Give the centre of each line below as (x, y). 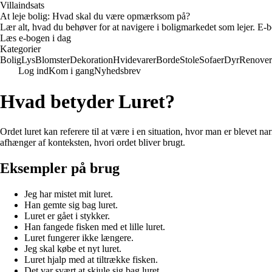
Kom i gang (71, 71)
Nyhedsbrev (117, 71)
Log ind (33, 71)
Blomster (53, 60)
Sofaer (212, 60)
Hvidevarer (134, 60)
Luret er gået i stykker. (67, 216)
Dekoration (91, 60)
